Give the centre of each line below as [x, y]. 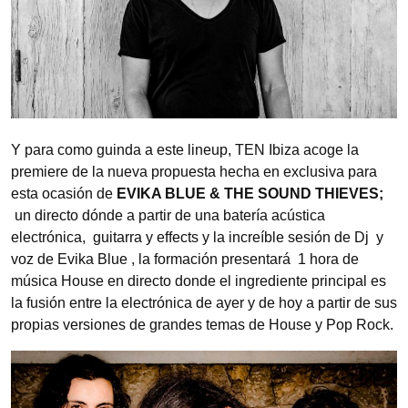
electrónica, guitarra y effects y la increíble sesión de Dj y [197, 237]
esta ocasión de [64, 193]
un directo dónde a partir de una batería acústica [168, 215]
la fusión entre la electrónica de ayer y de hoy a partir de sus [204, 302]
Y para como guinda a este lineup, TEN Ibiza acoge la [185, 149]
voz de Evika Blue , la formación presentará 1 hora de [185, 259]
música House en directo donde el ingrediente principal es [199, 280]
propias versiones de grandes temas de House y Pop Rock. [202, 324]
